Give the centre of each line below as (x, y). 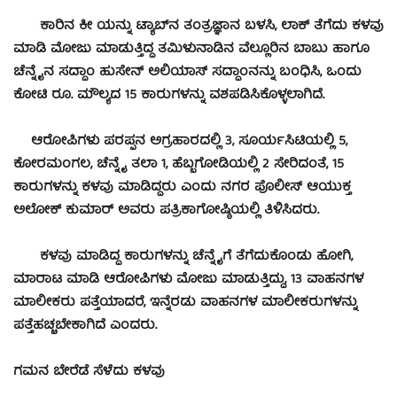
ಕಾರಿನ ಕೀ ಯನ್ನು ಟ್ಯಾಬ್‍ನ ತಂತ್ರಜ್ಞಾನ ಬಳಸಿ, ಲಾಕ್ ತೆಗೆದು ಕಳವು (198, 27)
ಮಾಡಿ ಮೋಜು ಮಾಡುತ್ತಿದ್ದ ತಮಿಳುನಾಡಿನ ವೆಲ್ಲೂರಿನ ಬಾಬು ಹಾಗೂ (191, 50)
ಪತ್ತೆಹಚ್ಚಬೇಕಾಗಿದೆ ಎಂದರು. (85, 327)
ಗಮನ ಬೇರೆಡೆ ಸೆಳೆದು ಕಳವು (89, 373)
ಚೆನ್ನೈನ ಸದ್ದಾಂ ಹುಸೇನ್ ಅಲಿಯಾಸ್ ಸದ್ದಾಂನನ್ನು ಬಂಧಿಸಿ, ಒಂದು (187, 73)
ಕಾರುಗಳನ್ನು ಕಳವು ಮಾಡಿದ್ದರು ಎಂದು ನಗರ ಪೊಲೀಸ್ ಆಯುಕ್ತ (182, 188)
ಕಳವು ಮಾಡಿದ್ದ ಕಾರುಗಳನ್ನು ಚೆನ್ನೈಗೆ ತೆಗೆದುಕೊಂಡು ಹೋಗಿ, (183, 257)
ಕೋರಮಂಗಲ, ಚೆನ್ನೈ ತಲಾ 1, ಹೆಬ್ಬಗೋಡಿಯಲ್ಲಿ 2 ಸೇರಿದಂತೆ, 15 (179, 165)
